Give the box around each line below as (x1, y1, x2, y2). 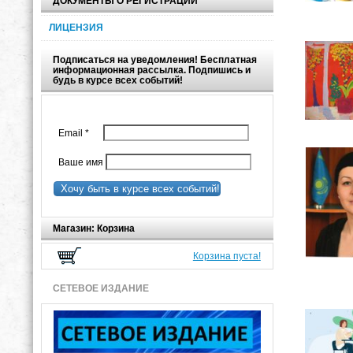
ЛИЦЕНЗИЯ (49, 22, 104, 34)
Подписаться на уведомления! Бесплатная (53, 54, 257, 65)
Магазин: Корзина (53, 222, 135, 234)
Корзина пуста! (192, 250, 261, 262)
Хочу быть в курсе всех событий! (54, 182, 220, 195)
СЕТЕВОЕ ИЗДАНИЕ (53, 283, 149, 295)
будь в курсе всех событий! (53, 74, 183, 86)
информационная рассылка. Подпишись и (53, 64, 251, 76)
